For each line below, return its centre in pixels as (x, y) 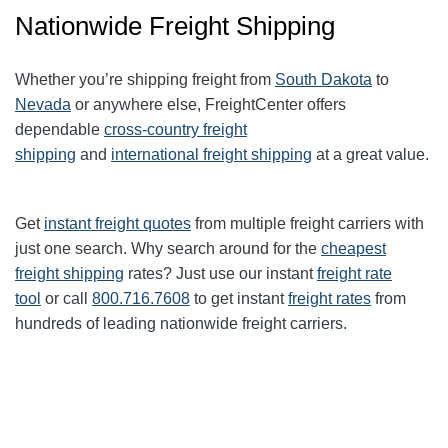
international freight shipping (211, 154)
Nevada (43, 104)
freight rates (329, 298)
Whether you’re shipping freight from (145, 79)
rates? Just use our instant (220, 273)
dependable (59, 129)
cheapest (353, 248)
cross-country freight (175, 129)
